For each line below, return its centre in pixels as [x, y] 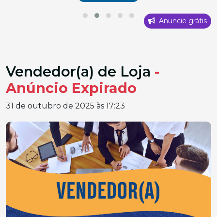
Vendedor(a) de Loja [80, 71]
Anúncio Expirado [71, 88]
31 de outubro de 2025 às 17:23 [65, 106]
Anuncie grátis [182, 21]
